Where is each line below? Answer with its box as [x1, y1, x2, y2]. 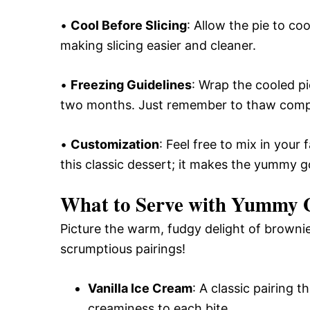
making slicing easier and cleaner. [60, 38, 256, 53]
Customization [71, 137, 159, 152]
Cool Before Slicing [71, 18, 187, 33]
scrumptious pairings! [60, 241, 185, 256]
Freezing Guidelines [71, 77, 192, 92]
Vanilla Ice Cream [88, 281, 192, 295]
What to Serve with [60, 190, 231, 219]
